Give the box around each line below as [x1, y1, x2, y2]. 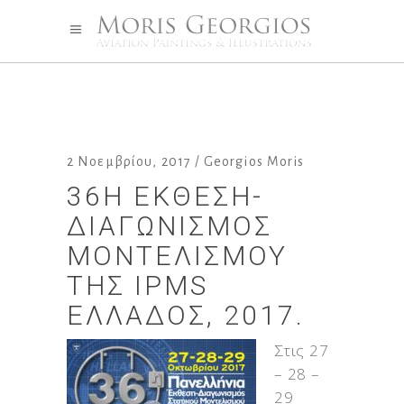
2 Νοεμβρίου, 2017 [67, 154, 192, 169]
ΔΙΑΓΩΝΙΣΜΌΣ [67, 210, 272, 242]
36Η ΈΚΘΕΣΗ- [67, 180, 263, 212]
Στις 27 [274, 340, 329, 361]
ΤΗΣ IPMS [67, 270, 208, 301]
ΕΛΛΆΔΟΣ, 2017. [67, 299, 305, 331]
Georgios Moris [203, 154, 305, 169]
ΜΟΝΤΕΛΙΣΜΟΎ [67, 240, 288, 271]
